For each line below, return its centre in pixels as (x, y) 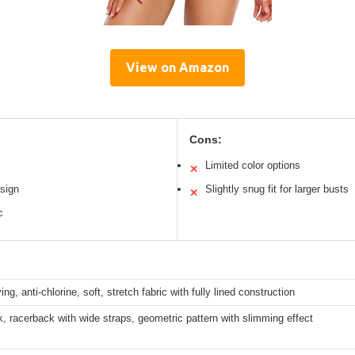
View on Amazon (177, 68)
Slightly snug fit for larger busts (277, 189)
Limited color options (253, 166)
